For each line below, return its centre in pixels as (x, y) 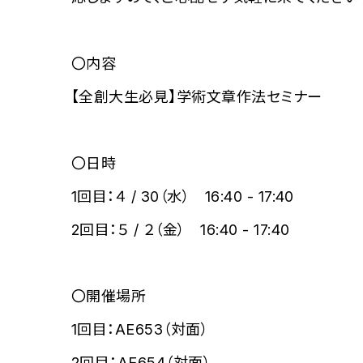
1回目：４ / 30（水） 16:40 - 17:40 (183, 197)
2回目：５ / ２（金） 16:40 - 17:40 (181, 230)
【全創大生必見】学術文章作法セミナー (197, 97)
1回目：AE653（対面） (140, 330)
